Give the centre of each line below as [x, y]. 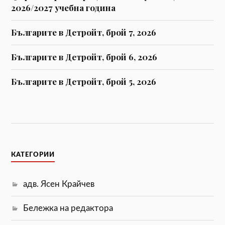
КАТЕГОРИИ [33, 155]
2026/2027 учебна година [64, 7]
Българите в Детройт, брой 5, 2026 [84, 81]
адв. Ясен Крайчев [59, 184]
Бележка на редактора [68, 208]
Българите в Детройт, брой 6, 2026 [84, 57]
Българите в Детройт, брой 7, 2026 [84, 32]
